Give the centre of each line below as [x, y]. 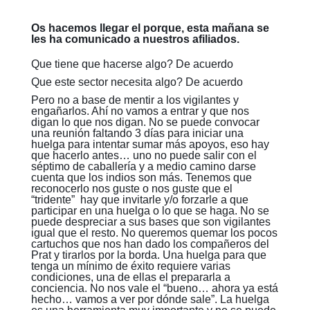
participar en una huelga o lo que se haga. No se [150, 211]
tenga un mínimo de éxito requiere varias [130, 266]
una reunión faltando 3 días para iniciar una [137, 133]
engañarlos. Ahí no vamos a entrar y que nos [140, 111]
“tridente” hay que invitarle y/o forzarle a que [139, 200]
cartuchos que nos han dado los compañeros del [150, 244]
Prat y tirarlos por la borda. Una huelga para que [148, 255]
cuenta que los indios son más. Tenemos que [141, 177]
